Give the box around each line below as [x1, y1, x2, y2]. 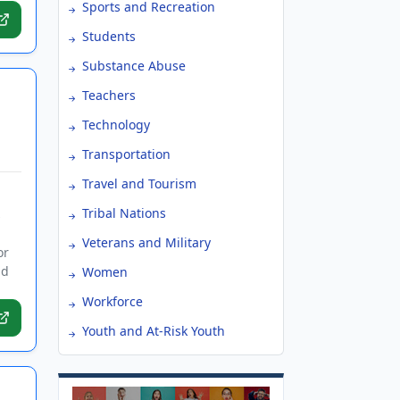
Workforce [82, 293, 143, 310]
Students [82, 28, 136, 45]
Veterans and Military [82, 234, 211, 251]
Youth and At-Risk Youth [82, 322, 225, 339]
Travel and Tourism [82, 175, 196, 192]
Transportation [82, 146, 171, 162]
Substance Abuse [82, 57, 186, 74]
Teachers [82, 87, 136, 104]
